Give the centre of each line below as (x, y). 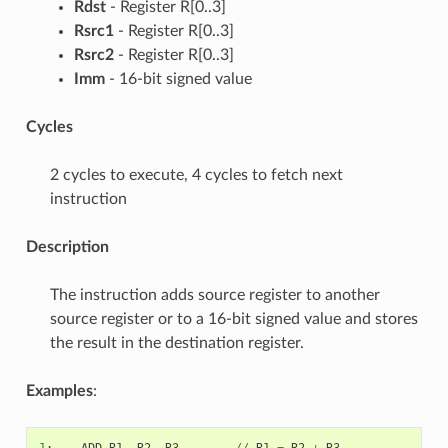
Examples (59, 390)
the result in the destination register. (176, 342)
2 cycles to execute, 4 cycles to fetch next (196, 174)
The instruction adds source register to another (214, 294)
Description (67, 246)
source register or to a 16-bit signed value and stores (233, 318)
